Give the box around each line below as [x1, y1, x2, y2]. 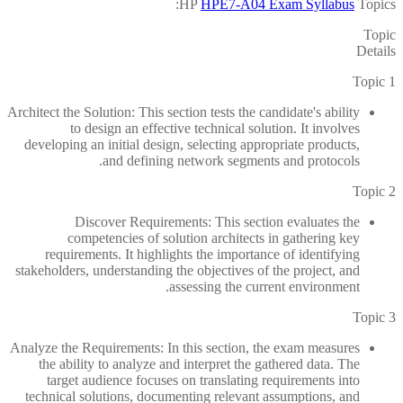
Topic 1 [353, 74, 396, 90]
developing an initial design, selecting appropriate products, [24, 137, 360, 153]
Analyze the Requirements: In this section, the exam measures [10, 340, 360, 356]
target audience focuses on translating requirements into [47, 372, 360, 389]
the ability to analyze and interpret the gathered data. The [39, 356, 360, 372]
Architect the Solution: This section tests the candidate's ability [7, 104, 360, 121]
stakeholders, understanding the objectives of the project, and [15, 263, 360, 279]
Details [356, 43, 396, 59]
